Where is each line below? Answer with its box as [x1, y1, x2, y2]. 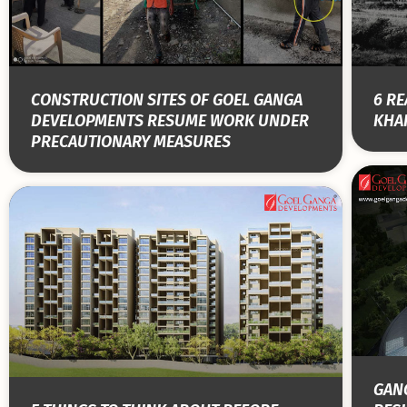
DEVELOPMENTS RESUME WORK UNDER [31, 111, 309, 132]
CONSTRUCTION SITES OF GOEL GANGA [31, 90, 303, 111]
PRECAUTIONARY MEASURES [31, 132, 231, 153]
